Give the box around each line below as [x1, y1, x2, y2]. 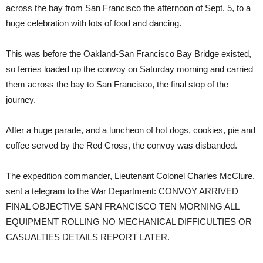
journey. [6, 94, 38, 104]
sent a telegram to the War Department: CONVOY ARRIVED [6, 186, 238, 196]
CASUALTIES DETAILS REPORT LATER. [6, 231, 170, 242]
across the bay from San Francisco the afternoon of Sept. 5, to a [6, 2, 251, 13]
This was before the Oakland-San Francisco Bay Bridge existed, [6, 48, 251, 59]
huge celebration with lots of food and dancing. [6, 18, 184, 28]
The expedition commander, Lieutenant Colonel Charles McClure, [6, 170, 255, 181]
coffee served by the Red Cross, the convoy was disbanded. [6, 140, 240, 150]
